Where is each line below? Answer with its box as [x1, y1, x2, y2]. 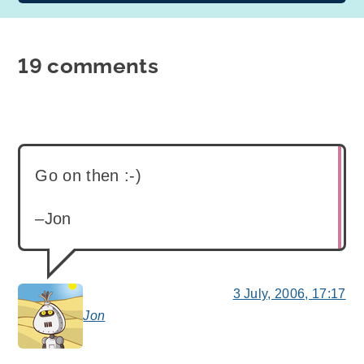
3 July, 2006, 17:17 [232, 287, 346, 301]
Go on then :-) [35, 167, 141, 185]
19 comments [18, 54, 158, 79]
